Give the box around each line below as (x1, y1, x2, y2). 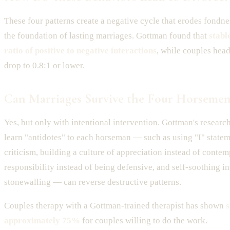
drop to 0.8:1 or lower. (4, 60, 85, 70)
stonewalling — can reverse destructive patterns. (4, 177, 181, 187)
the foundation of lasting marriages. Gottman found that (4, 30, 209, 41)
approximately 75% (4, 215, 80, 225)
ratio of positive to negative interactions (4, 45, 157, 55)
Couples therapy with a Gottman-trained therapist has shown (4, 200, 226, 210)
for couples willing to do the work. (80, 215, 207, 225)
